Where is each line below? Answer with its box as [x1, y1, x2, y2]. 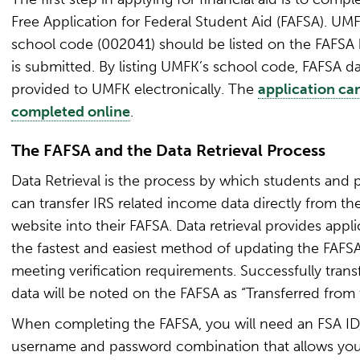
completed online [11, 103, 130, 121]
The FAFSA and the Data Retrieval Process [11, 141, 325, 160]
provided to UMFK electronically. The [11, 80, 258, 98]
